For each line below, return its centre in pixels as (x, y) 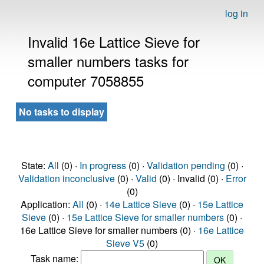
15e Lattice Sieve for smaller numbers (145, 217)
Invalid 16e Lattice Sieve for (114, 42)
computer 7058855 (86, 80)
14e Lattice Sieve (141, 204)
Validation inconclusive (66, 178)
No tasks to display (62, 112)
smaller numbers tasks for (108, 61)
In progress (103, 165)
